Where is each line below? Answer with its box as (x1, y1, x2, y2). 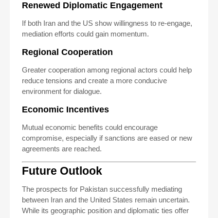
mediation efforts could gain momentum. (22, 29, 149, 38)
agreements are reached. (22, 144, 102, 153)
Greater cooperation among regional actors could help (22, 65, 192, 74)
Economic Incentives (22, 104, 109, 114)
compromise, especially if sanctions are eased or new (22, 133, 192, 142)
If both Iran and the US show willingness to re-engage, (22, 18, 192, 27)
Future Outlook (22, 165, 102, 177)
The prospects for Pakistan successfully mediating (22, 185, 182, 193)
